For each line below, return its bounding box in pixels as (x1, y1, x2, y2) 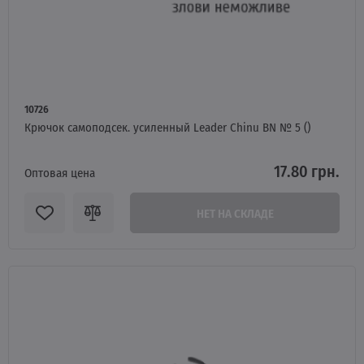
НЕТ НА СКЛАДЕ (196, 204, 274, 222)
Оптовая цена (24, 163, 95, 181)
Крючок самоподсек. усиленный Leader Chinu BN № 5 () (24, 118, 310, 136)
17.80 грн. (274, 158, 340, 183)
